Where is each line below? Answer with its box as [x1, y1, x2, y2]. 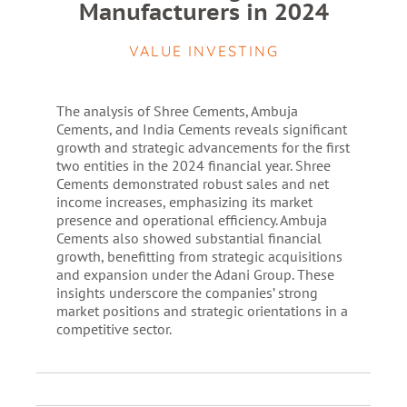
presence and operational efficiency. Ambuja [55, 211, 327, 229]
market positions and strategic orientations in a [55, 302, 348, 320]
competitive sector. [55, 320, 172, 338]
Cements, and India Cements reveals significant [55, 120, 347, 138]
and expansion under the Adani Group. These [55, 265, 334, 283]
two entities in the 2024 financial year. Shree [55, 156, 331, 174]
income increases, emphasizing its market [55, 193, 313, 211]
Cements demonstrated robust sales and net [55, 174, 329, 193]
